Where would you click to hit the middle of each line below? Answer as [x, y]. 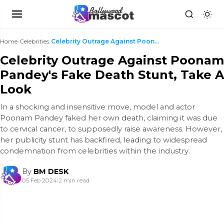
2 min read [74, 180]
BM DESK [51, 171]
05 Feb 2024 [39, 180]
